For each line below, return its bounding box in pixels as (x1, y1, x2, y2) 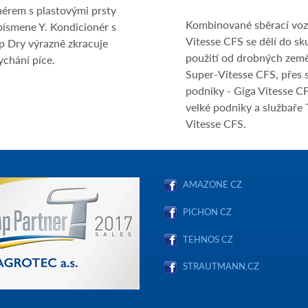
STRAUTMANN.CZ (183, 259, 259, 273)
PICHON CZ (183, 204, 232, 218)
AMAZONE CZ (183, 177, 242, 190)
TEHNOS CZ (179, 232, 233, 245)
